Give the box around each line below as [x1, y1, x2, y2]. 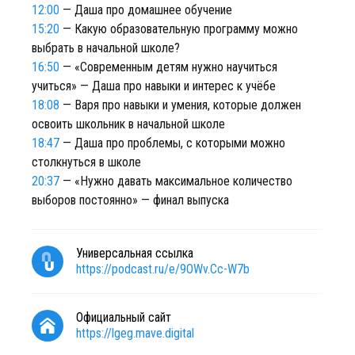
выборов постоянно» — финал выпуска [32, 193, 229, 208]
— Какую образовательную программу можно [59, 21, 298, 36]
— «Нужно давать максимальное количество [59, 174, 292, 189]
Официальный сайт [76, 310, 171, 325]
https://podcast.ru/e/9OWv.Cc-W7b [76, 261, 250, 277]
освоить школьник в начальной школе [32, 116, 225, 132]
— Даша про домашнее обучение [59, 2, 232, 17]
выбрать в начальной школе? [32, 40, 180, 55]
